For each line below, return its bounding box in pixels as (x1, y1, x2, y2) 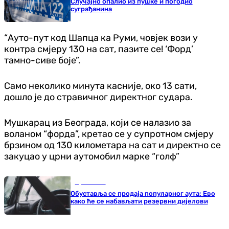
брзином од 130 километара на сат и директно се (4, 140, 221, 151)
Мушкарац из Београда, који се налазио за (4, 117, 191, 129)
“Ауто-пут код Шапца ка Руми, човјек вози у (4, 32, 198, 44)
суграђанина (70, 5, 112, 13)
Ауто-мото (75, 179, 106, 186)
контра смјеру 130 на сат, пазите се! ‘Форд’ (4, 43, 193, 55)
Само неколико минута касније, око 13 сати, (4, 80, 197, 92)
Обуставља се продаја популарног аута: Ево (70, 190, 215, 198)
